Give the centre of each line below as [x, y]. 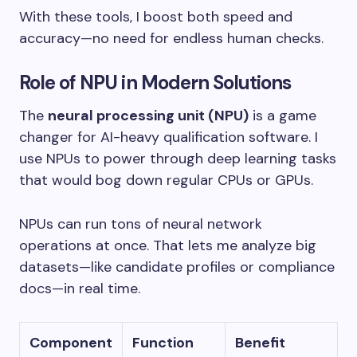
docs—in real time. [80, 289]
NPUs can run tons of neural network [141, 224]
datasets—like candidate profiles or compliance [177, 267]
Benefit [260, 343]
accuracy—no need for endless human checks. [171, 39]
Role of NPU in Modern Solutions [155, 83]
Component [71, 343]
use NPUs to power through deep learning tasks [178, 159]
